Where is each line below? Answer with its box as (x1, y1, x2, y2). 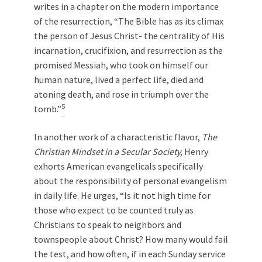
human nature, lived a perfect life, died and (34, 74, 204, 85)
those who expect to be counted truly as (34, 204, 194, 216)
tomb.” (34, 103, 61, 115)
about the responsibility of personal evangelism (34, 175, 227, 187)
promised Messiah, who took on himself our (34, 59, 208, 71)
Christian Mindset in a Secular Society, (34, 146, 184, 157)
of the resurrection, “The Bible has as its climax (34, 15, 223, 27)
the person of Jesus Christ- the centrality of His (34, 30, 225, 42)
